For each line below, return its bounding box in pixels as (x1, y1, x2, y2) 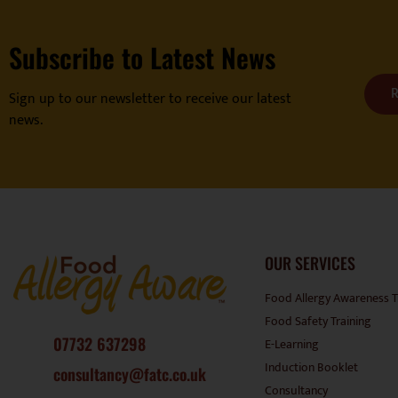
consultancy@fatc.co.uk (53, 362, 206, 386)
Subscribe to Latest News (9, 36, 275, 77)
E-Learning (265, 334, 320, 355)
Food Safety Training (265, 311, 372, 332)
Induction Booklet (265, 357, 359, 378)
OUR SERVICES (265, 251, 356, 275)
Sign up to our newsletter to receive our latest (9, 86, 291, 111)
